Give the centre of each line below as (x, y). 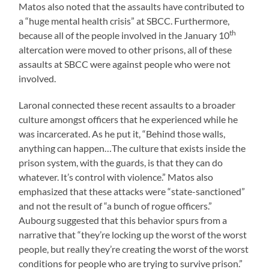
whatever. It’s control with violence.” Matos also (116, 177)
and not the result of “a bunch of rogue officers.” (116, 205)
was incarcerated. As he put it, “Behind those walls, (122, 133)
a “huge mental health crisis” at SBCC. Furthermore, (124, 20)
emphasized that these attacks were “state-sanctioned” (132, 191)
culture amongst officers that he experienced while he (128, 119)
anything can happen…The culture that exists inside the (132, 148)
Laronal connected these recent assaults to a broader (127, 104)
